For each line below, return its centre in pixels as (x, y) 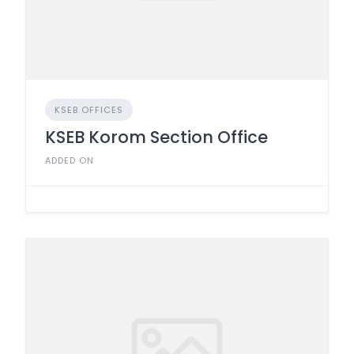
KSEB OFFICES (89, 110)
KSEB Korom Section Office (156, 137)
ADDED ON (70, 160)
